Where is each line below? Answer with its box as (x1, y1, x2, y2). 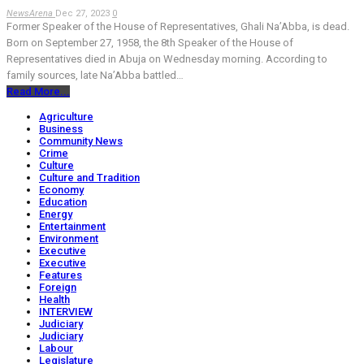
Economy (39, 184, 84, 197)
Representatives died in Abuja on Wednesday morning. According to (6, 53, 327, 66)
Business (39, 123, 83, 136)
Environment (39, 232, 98, 245)
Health (39, 293, 70, 306)
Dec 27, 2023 (55, 8, 110, 19)
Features (39, 269, 82, 282)
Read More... (6, 85, 70, 98)
